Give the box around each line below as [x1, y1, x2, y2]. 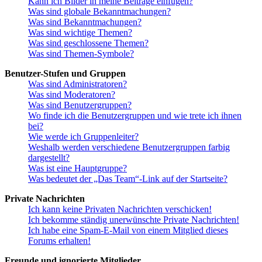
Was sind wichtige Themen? [28, 27, 132, 37]
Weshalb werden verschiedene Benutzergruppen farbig [28, 142, 230, 152]
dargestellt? [28, 152, 70, 163]
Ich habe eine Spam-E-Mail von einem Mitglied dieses [28, 225, 228, 235]
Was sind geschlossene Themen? [28, 37, 149, 48]
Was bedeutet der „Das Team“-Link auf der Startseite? [28, 173, 227, 184]
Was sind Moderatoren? [28, 89, 115, 99]
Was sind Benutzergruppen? [28, 99, 132, 110]
